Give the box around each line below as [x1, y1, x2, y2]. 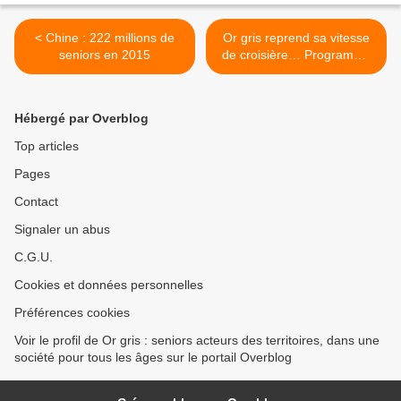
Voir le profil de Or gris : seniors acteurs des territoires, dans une [14, 332, 380, 347]
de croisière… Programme [221, 47, 371, 62]
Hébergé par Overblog [14, 110, 149, 125]
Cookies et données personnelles [14, 277, 203, 292]
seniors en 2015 [59, 47, 150, 62]
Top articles [14, 138, 79, 153]
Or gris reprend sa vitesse [223, 30, 370, 45]
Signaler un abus [14, 221, 110, 236]
